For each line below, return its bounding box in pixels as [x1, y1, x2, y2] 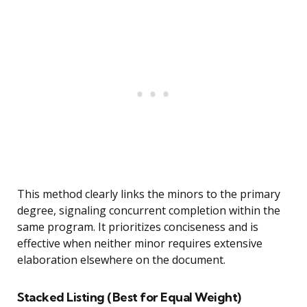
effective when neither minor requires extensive [17, 236, 262, 251]
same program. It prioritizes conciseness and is [17, 219, 258, 235]
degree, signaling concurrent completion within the [17, 203, 280, 219]
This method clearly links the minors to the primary [17, 186, 280, 202]
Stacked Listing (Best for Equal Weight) [17, 289, 241, 306]
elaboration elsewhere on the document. [17, 252, 225, 268]
